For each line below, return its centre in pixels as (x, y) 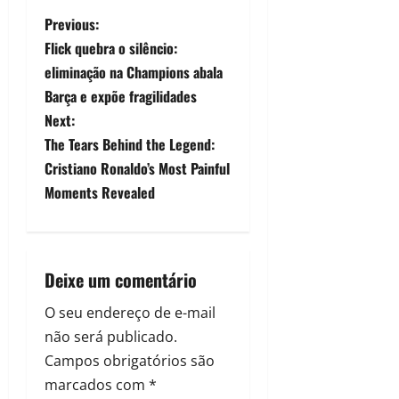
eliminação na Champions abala (134, 73)
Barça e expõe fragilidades (121, 97)
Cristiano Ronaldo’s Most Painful (137, 169)
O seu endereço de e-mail (130, 313)
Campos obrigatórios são (130, 361)
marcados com (97, 385)
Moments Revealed (100, 193)
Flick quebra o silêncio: (111, 49)
